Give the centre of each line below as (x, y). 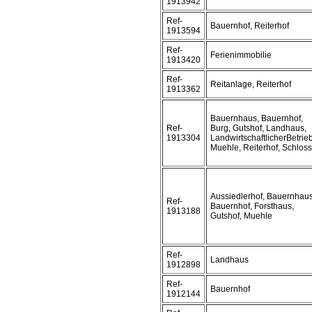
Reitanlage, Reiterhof (251, 84)
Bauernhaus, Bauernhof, (257, 118)
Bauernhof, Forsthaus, (252, 206)
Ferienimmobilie (241, 55)
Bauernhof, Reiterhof (250, 26)
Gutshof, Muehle (241, 216)
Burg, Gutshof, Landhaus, (258, 128)
